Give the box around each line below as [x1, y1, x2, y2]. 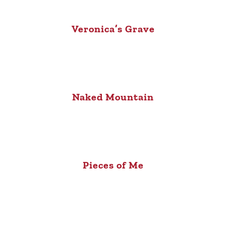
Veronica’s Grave [71, 23, 155, 35]
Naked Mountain [72, 91, 154, 103]
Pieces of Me [82, 159, 144, 172]
